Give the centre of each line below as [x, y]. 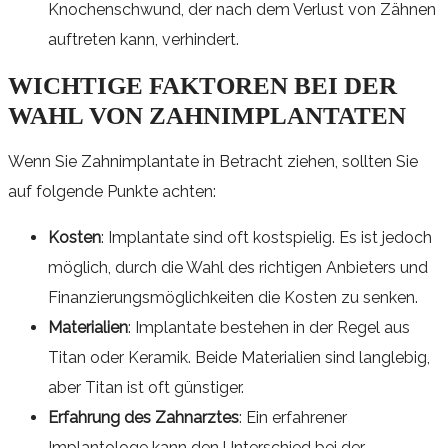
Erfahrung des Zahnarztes [143, 417]
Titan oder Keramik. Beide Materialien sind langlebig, [239, 357]
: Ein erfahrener [293, 417]
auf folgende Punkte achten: [112, 191]
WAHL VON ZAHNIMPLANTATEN [207, 115]
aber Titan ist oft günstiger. [146, 387]
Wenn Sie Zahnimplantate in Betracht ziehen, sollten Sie [213, 161]
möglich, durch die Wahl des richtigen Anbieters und [238, 267]
